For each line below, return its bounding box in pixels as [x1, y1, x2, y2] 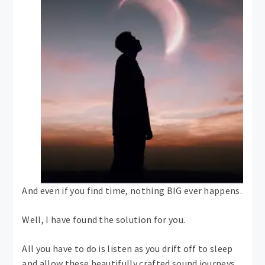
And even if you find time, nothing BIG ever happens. [22, 185, 243, 197]
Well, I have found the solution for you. [22, 214, 186, 226]
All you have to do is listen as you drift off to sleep [22, 243, 233, 255]
